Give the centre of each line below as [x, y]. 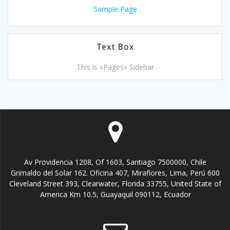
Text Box [115, 47]
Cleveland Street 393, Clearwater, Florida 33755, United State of [115, 184]
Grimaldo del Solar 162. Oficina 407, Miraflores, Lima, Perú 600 [115, 173]
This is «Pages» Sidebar [115, 67]
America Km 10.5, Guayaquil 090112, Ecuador [115, 194]
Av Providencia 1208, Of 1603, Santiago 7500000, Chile [115, 162]
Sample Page [115, 9]
